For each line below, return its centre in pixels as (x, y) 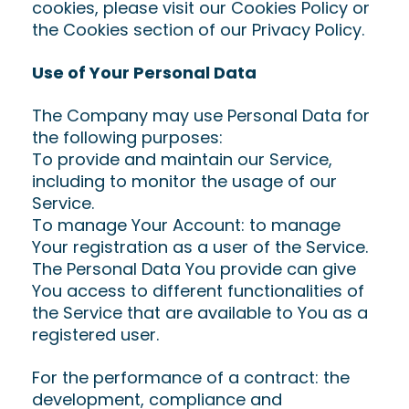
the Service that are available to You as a (200, 313)
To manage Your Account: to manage (186, 225)
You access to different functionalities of (198, 291)
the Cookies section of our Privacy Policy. (198, 30)
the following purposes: (127, 137)
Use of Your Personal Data (144, 73)
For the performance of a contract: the (191, 378)
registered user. (95, 335)
